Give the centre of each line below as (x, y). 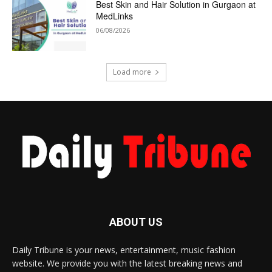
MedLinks (115, 16)
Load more (132, 72)
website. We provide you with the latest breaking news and (127, 263)
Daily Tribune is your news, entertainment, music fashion (124, 250)
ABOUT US (136, 222)
